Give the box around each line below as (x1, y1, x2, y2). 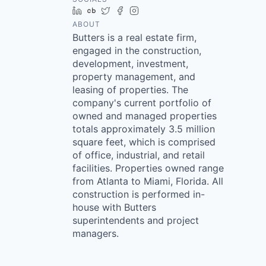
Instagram (143, 5, 182, 15)
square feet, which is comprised (72, 136, 216, 148)
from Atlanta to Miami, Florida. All (72, 175, 223, 187)
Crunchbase (100, 5, 147, 15)
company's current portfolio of (72, 97, 211, 109)
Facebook (129, 5, 167, 15)
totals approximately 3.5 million (72, 123, 215, 135)
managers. (72, 227, 119, 239)
